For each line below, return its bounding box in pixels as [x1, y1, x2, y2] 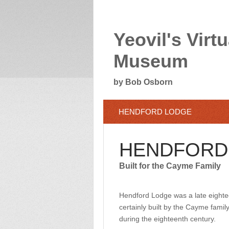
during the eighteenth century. [119, 215, 216, 223]
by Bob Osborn [113, 77, 173, 86]
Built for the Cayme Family [119, 161, 221, 170]
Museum [113, 51, 188, 72]
